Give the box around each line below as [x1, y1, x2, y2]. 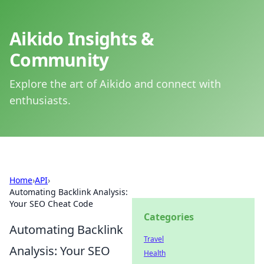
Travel [144, 234, 164, 244]
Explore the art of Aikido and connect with [9, 77, 221, 91]
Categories [144, 210, 194, 223]
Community [9, 48, 109, 72]
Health [144, 248, 166, 258]
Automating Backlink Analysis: [9, 186, 128, 197]
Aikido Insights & [9, 27, 154, 51]
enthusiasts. [9, 93, 71, 107]
